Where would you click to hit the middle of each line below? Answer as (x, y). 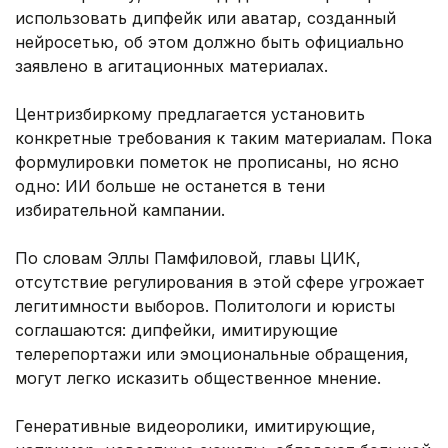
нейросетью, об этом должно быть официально (209, 42)
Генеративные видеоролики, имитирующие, (195, 426)
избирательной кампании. (120, 210)
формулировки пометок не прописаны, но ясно (207, 162)
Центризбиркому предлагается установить (190, 114)
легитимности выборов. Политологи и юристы (205, 306)
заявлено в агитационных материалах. (171, 66)
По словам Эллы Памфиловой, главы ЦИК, (188, 258)
